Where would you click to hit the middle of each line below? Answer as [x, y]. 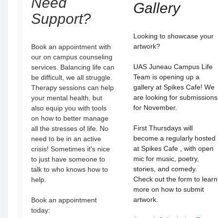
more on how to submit [169, 189]
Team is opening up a [166, 77]
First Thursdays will [163, 128]
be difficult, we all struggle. [72, 77]
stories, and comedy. [165, 169]
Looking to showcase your [173, 36]
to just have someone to [68, 159]
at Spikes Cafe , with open [173, 148]
